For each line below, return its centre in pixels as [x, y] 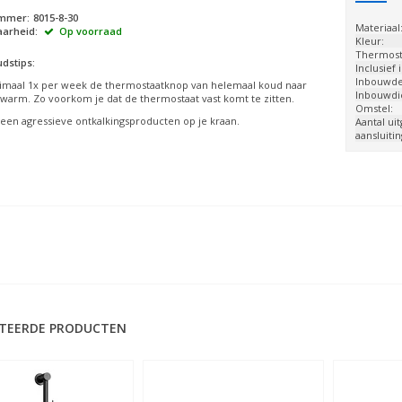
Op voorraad [89, 31]
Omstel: [375, 108]
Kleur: [370, 40]
